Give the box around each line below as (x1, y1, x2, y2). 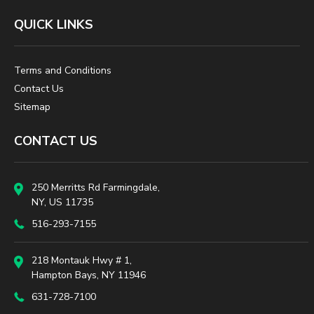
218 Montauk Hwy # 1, (32, 254, 132, 267)
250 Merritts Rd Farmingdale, (32, 181, 160, 194)
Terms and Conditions (14, 64, 111, 77)
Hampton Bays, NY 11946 (32, 268, 146, 282)
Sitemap (14, 100, 50, 114)
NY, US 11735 (32, 196, 93, 209)
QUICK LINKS (14, 16, 93, 33)
